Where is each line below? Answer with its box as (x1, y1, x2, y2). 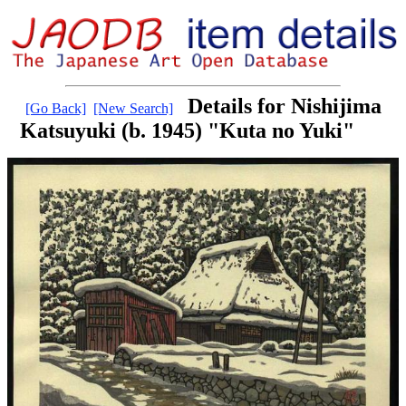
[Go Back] (24, 101, 86, 117)
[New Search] (92, 101, 173, 117)
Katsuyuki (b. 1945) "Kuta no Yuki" (19, 119, 354, 143)
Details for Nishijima (187, 94, 382, 119)
